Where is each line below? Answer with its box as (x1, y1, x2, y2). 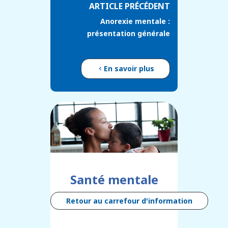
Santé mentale (70, 171, 158, 188)
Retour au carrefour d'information (66, 196, 192, 206)
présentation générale (87, 28, 170, 39)
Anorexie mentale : (100, 16, 170, 26)
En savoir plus (104, 64, 154, 74)
